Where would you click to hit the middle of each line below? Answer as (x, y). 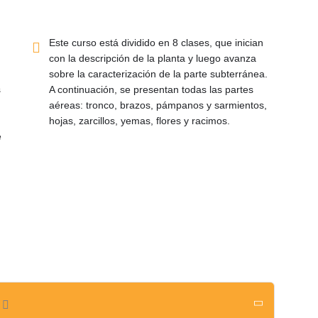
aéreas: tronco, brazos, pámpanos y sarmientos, (158, 105)
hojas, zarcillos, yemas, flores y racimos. (139, 120)
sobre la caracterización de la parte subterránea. (158, 73)
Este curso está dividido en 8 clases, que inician (156, 42)
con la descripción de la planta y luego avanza (152, 58)
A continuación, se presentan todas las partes (151, 89)
